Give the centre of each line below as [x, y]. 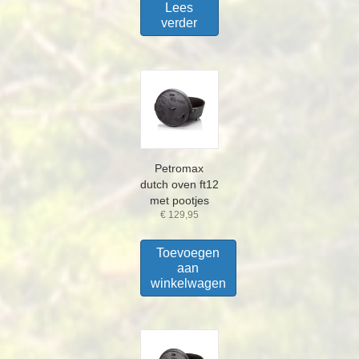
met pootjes [179, 200]
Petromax [179, 168]
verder [179, 23]
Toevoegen [188, 252]
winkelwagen [188, 283]
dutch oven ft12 [179, 184]
